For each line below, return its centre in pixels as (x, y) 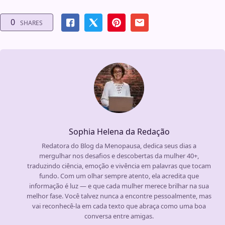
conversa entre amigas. (119, 216)
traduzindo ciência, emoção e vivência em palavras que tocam (119, 165)
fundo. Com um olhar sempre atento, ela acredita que (119, 176)
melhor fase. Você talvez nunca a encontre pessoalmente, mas (119, 196)
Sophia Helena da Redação (119, 131)
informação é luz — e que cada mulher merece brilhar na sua (119, 186)
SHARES (31, 23)
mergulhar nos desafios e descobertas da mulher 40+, (119, 155)
